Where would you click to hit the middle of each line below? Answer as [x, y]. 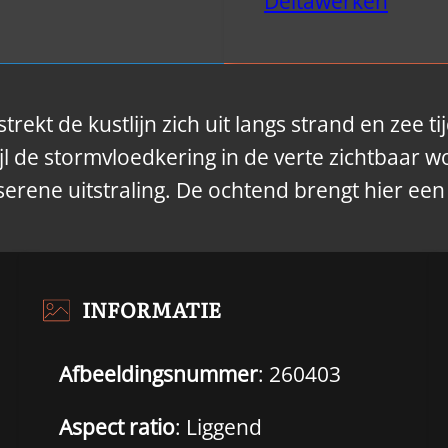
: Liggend [218, 427]
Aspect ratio [116, 427]
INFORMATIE [151, 308]
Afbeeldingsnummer [158, 373]
